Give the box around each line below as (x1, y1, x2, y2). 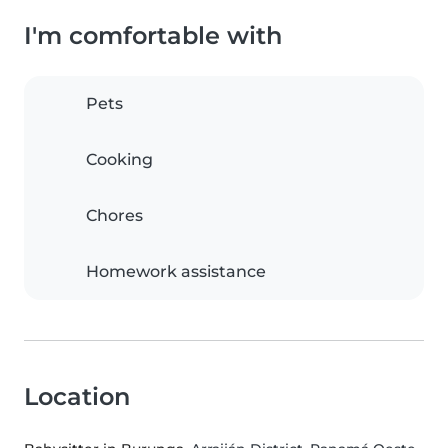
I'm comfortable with (24, 21, 282, 51)
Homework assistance (86, 262, 266, 282)
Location (24, 382, 130, 412)
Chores (86, 206, 143, 226)
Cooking (86, 150, 153, 170)
